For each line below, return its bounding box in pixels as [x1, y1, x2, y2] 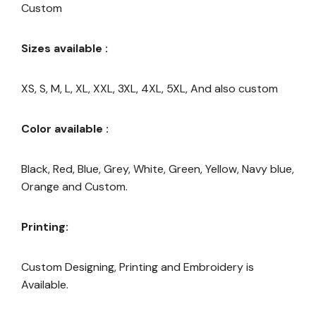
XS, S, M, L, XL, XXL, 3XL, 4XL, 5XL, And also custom [21, 80, 278, 96]
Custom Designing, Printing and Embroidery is [21, 259, 254, 274]
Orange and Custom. [21, 178, 128, 194]
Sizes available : [21, 40, 108, 56]
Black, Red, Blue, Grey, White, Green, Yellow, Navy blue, [21, 161, 294, 176]
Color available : [21, 121, 109, 136]
